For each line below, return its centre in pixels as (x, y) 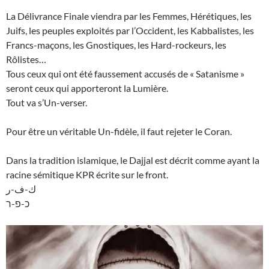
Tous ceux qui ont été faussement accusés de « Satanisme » (125, 74)
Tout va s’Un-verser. (47, 103)
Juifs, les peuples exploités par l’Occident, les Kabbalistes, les (130, 31)
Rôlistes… (26, 59)
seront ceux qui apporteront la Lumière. (87, 88)
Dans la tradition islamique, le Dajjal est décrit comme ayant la (133, 160)
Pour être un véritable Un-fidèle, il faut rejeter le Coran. (119, 131)
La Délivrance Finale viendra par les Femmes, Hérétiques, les (129, 16)
